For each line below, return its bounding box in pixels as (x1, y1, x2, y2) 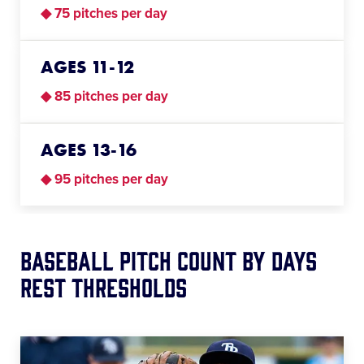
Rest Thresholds (20, 271, 187, 301)
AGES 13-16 (41, 137, 136, 162)
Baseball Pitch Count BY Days (20, 244, 317, 274)
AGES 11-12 (41, 54, 134, 79)
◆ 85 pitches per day (41, 87, 168, 105)
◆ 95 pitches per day (41, 170, 168, 188)
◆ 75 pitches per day (41, 4, 167, 22)
